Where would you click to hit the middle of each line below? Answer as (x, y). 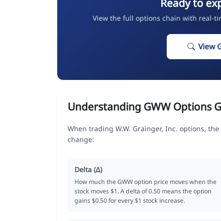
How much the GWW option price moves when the (146, 182)
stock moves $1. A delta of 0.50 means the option (143, 191)
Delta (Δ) (88, 169)
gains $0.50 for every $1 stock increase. (130, 200)
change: (81, 139)
